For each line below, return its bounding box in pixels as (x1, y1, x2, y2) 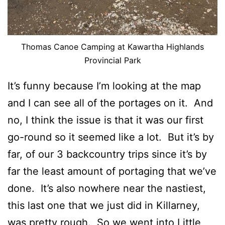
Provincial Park (84, 55, 141, 66)
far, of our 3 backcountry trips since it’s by (8, 148, 207, 161)
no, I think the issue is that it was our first (8, 114, 203, 127)
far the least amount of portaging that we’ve (8, 165, 216, 178)
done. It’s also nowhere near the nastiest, (8, 182, 206, 195)
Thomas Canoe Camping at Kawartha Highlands (21, 42, 204, 52)
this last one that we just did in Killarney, (8, 199, 200, 212)
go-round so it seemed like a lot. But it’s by (8, 131, 214, 144)
